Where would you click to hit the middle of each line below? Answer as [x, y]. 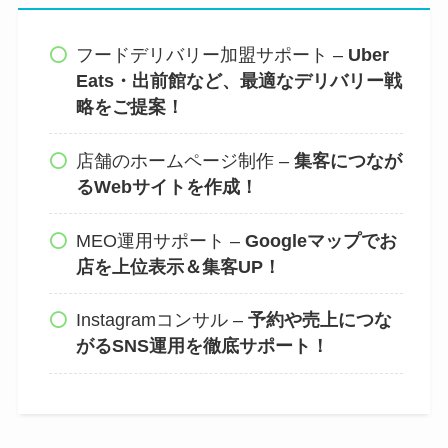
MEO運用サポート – [161, 240]
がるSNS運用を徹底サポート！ [203, 346]
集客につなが [348, 160]
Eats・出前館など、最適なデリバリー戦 [239, 80]
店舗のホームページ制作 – [185, 160]
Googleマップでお [321, 240]
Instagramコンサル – [162, 320]
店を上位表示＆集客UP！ [179, 266]
